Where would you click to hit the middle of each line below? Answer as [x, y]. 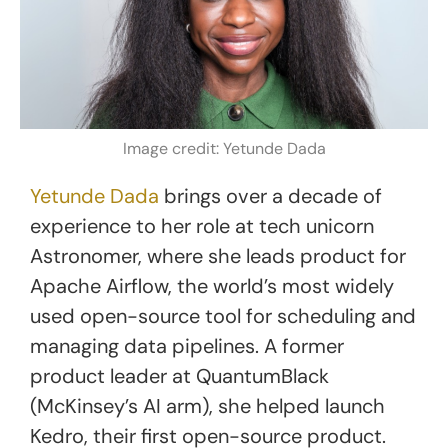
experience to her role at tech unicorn [202, 226]
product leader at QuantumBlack [179, 376]
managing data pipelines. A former [187, 346]
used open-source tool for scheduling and [223, 316]
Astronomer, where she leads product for [218, 256]
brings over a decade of [270, 196]
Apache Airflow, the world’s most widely [212, 286]
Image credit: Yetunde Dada [224, 149]
